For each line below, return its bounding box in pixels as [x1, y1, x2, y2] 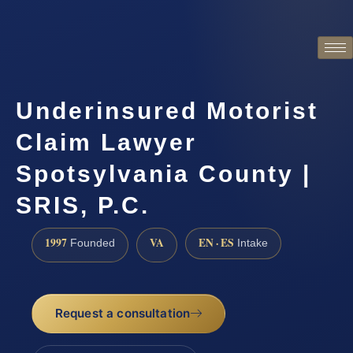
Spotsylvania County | [16, 161, 311, 188]
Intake [234, 237, 268, 250]
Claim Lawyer [16, 129, 197, 156]
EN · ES [199, 235, 234, 251]
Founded [67, 237, 115, 250]
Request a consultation [54, 305, 191, 321]
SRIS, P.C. [16, 192, 150, 219]
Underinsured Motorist [16, 98, 318, 124]
